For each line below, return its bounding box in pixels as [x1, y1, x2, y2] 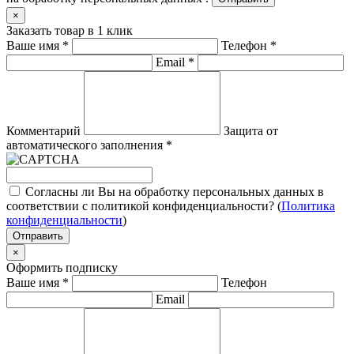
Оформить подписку [6, 260, 118, 274]
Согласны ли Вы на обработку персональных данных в [25, 184, 324, 198]
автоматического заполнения [6, 137, 166, 152]
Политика [281, 198, 335, 213]
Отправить [13, 229, 63, 242]
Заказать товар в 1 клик [6, 23, 133, 37]
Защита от [224, 123, 278, 137]
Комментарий [6, 123, 81, 137]
